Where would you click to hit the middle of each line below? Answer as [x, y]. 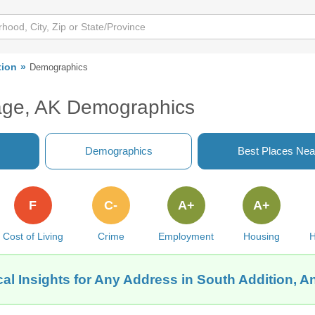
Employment [186, 236]
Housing [261, 236]
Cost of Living [33, 236]
